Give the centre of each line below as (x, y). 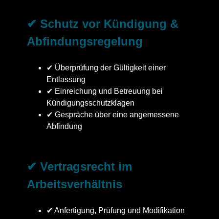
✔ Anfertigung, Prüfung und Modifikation (116, 210)
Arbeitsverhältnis (75, 184)
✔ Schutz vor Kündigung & (103, 23)
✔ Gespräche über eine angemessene (113, 114)
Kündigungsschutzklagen (90, 103)
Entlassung (66, 79)
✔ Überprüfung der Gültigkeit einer (106, 67)
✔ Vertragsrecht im (79, 166)
